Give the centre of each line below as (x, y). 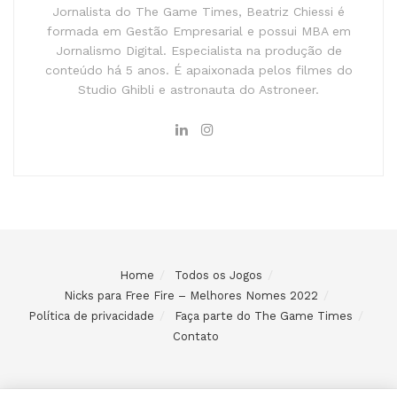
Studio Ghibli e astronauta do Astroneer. (198, 89)
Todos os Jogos (218, 275)
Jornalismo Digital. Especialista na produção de (198, 50)
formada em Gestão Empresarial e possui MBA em (198, 31)
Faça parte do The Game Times (264, 315)
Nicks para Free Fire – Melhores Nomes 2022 (191, 295)
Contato (196, 336)
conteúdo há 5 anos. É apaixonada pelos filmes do (198, 70)
